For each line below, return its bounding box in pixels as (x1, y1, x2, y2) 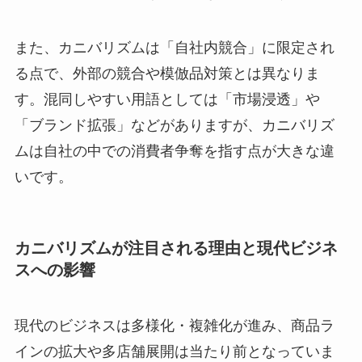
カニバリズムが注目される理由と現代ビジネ (14, 238, 338, 257)
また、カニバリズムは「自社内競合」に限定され (14, 39, 335, 56)
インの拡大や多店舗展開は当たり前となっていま (14, 343, 335, 360)
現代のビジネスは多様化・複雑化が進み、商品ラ (14, 318, 335, 335)
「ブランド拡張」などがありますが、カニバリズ (14, 116, 335, 133)
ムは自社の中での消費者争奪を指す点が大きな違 (14, 142, 335, 159)
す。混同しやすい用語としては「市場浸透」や (14, 90, 320, 107)
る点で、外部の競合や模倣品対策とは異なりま (14, 65, 320, 82)
